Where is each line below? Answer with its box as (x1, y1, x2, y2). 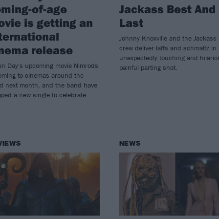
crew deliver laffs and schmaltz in (119, 43, 217, 52)
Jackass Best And (119, 1, 216, 16)
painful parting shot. (119, 63, 177, 72)
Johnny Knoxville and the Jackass (119, 33, 217, 43)
